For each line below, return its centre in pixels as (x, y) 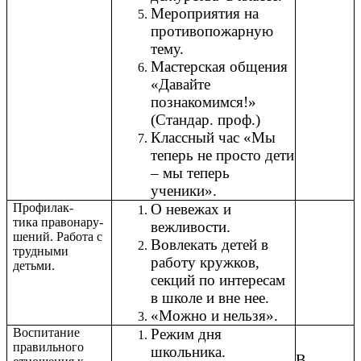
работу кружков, (205, 263)
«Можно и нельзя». (214, 316)
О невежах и (191, 210)
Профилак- (44, 208)
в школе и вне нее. (210, 298)
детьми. (34, 266)
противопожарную (212, 31)
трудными (41, 251)
